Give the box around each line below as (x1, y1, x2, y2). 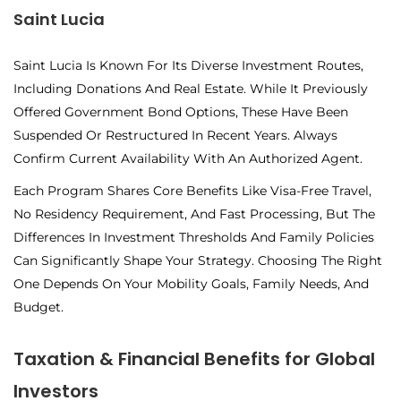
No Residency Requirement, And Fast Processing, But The (13, 206, 375, 223)
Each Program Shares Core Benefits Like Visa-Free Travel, (13, 183, 371, 200)
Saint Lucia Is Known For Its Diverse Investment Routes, (13, 57, 363, 74)
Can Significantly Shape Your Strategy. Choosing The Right (13, 252, 382, 269)
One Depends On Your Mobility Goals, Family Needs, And (13, 276, 369, 293)
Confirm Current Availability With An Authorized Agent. (13, 150, 363, 167)
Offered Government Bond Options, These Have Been (13, 104, 348, 121)
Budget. (13, 299, 64, 316)
